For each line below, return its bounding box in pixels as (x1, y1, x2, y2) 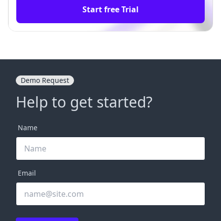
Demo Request (21, 75, 69, 85)
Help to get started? (16, 92, 152, 112)
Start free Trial (82, 4, 139, 15)
